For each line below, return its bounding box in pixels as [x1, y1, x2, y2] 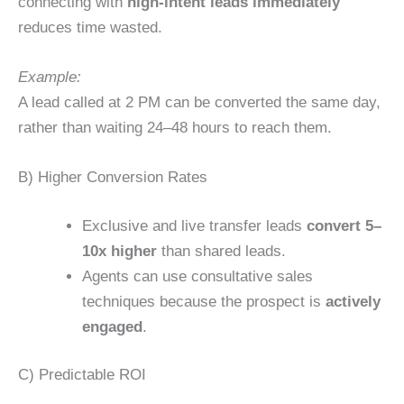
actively [326, 292, 381, 310]
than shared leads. [157, 242, 286, 260]
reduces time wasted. [18, 18, 162, 36]
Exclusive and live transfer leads [82, 216, 307, 234]
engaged [82, 317, 142, 335]
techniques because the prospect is [82, 292, 326, 310]
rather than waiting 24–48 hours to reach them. [18, 118, 332, 136]
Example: [18, 68, 81, 86]
